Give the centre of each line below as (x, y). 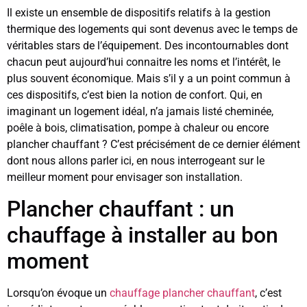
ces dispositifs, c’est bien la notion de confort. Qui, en (135, 95)
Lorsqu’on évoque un (58, 293)
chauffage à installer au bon (143, 235)
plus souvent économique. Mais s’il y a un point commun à (149, 79)
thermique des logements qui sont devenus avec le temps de (152, 29)
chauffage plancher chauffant (182, 293)
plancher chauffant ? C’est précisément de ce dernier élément (153, 145)
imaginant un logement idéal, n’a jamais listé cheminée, (140, 112)
